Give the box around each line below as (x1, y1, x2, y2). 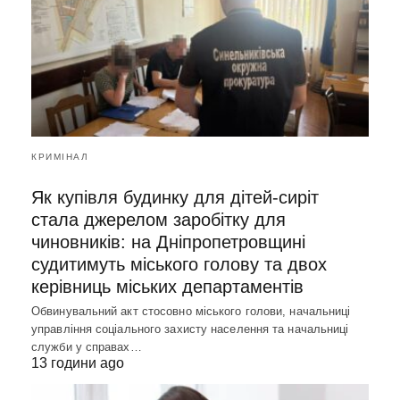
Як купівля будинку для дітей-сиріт (31, 187, 319, 208)
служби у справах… (31, 340, 142, 354)
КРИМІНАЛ (31, 152, 88, 162)
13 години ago (31, 355, 124, 371)
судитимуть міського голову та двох (31, 254, 327, 275)
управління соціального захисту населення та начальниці (31, 322, 349, 337)
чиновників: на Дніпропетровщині (31, 232, 305, 253)
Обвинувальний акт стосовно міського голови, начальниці (31, 304, 351, 319)
